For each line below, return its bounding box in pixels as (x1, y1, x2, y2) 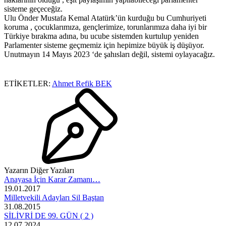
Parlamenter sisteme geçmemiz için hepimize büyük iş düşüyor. (4, 41, 204, 50)
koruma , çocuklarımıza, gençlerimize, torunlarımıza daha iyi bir (4, 23, 207, 32)
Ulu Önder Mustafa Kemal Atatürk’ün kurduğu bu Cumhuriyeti (4, 14, 206, 23)
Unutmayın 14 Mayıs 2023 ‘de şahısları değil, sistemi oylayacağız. (4, 50, 215, 59)
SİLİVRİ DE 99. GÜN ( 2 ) (4, 211, 93, 220)
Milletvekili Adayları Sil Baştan (4, 193, 104, 202)
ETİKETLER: (4, 79, 50, 88)
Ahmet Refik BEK (52, 79, 112, 88)
